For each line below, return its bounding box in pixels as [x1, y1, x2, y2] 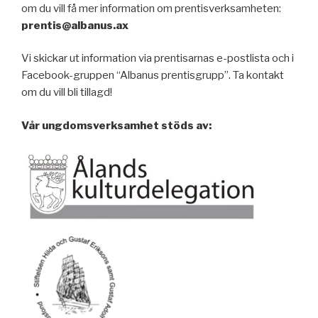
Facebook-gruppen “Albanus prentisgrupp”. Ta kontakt [21, 69, 284, 82]
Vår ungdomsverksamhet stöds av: [21, 119, 212, 132]
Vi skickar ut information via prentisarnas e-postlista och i [21, 52, 294, 65]
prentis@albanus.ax [21, 18, 128, 32]
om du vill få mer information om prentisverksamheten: [21, 1, 281, 15]
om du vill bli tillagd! [21, 86, 112, 99]
